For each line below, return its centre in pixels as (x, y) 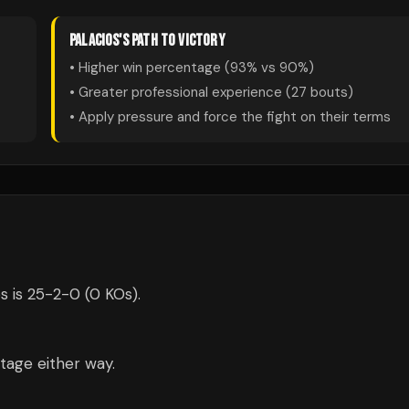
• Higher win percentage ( (150, 68)
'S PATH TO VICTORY (172, 41)
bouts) (330, 92)
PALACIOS (94, 41)
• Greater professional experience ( (180, 92)
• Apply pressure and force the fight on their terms (230, 117)
